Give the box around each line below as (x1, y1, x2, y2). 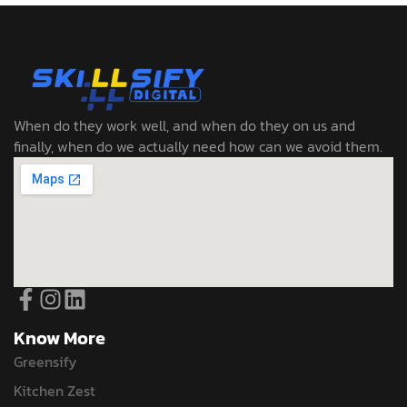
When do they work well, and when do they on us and (14, 114, 355, 136)
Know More (14, 323, 105, 352)
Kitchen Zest (14, 379, 95, 402)
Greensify (14, 350, 77, 372)
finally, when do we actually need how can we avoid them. (14, 134, 382, 157)
